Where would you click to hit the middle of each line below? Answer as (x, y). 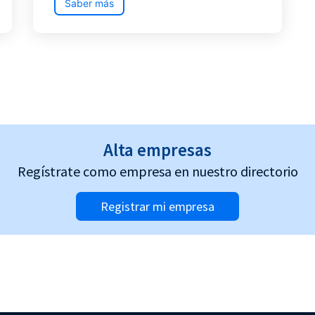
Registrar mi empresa (157, 207)
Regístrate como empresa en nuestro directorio (157, 171)
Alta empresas (157, 150)
